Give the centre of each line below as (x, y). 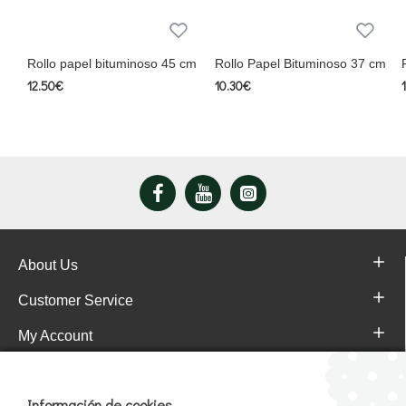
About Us (48, 265)
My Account (55, 336)
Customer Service (76, 300)
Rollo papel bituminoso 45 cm (112, 63)
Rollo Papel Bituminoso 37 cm (300, 63)
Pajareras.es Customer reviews (144, 373)
